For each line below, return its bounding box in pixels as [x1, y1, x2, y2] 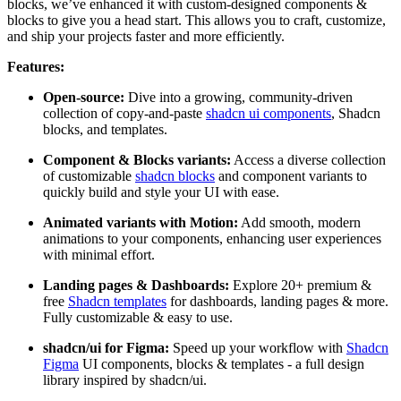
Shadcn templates [68, 293, 166, 309]
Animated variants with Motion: [43, 214, 238, 230]
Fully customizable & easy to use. [43, 309, 233, 325]
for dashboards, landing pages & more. [166, 293, 388, 309]
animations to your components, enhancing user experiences [43, 230, 381, 246]
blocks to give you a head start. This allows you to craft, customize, [7, 12, 386, 28]
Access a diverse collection [231, 151, 386, 167]
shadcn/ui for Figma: [43, 339, 169, 355]
